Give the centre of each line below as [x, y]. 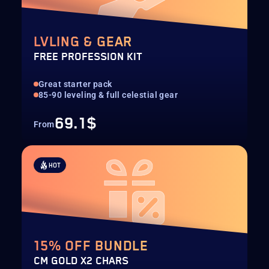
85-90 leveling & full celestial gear [108, 95]
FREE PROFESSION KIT [88, 57]
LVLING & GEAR [83, 42]
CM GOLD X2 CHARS [81, 261]
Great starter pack [75, 84]
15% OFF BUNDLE [91, 246]
